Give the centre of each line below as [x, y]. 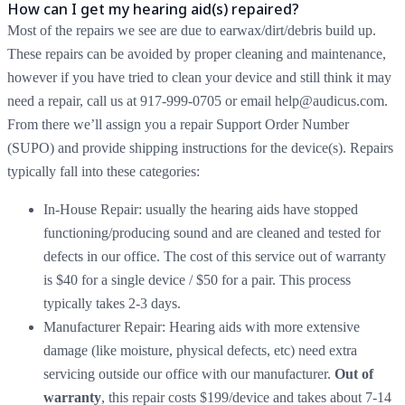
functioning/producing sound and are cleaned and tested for [212, 232]
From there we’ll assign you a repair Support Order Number [178, 124]
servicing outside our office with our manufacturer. [189, 373]
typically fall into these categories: [105, 171]
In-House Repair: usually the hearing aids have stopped [201, 209]
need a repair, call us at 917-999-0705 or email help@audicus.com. [198, 100]
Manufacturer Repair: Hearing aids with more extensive [202, 326]
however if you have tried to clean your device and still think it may [199, 77]
